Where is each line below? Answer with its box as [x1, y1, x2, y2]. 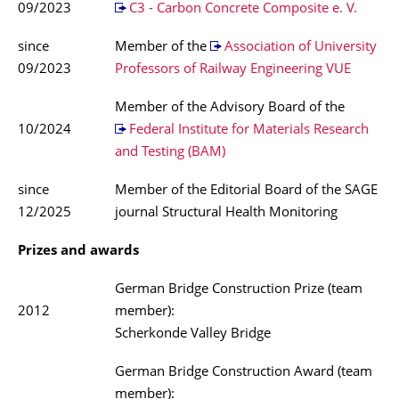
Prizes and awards [18, 245, 139, 258]
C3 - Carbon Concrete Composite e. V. [128, 3, 357, 16]
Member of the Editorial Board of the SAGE [115, 184, 378, 198]
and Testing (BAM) [115, 146, 225, 159]
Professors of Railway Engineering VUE [115, 63, 351, 77]
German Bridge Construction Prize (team [115, 283, 362, 297]
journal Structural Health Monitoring [115, 207, 338, 220]
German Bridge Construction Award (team [115, 366, 372, 379]
